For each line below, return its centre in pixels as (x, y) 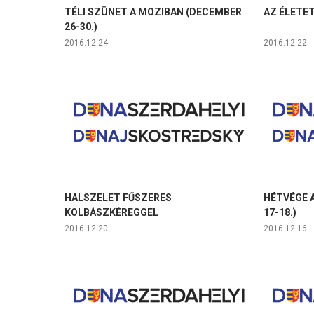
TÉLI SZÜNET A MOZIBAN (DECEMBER (153, 12)
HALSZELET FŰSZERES (118, 198)
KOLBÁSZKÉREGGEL (111, 213)
